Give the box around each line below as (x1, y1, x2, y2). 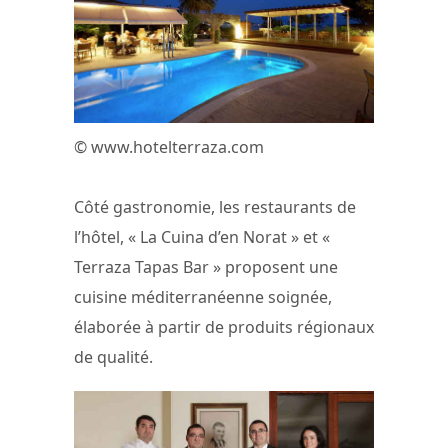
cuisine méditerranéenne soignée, (74, 285, 332, 308)
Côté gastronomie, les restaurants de (74, 195, 356, 218)
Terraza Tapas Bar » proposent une (74, 255, 338, 278)
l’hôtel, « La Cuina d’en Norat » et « (74, 225, 330, 248)
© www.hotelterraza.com (74, 135, 264, 158)
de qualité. (74, 345, 153, 368)
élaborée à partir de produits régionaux (74, 315, 374, 338)
